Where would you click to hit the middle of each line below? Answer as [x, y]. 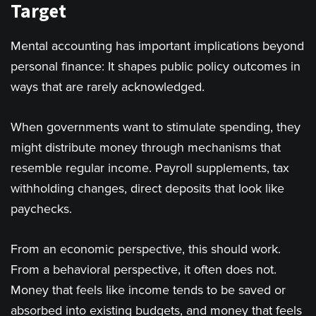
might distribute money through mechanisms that [146, 148]
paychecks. [41, 209]
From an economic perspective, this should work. [146, 249]
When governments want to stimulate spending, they [156, 127]
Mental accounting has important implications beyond [157, 46]
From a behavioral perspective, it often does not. [144, 270]
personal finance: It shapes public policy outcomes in [156, 67]
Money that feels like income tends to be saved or [148, 290]
